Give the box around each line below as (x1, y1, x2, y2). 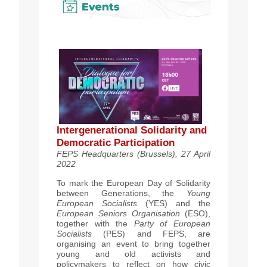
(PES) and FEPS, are (92, 228, 210, 238)
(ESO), (180, 208, 210, 218)
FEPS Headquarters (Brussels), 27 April (57, 148, 210, 159)
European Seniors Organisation (57, 208, 180, 218)
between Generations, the (57, 188, 187, 198)
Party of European (133, 218, 211, 228)
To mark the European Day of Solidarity (57, 178, 210, 188)
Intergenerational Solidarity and (57, 124, 207, 136)
